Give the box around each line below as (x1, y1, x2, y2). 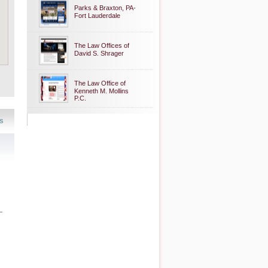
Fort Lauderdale (74, 12, 120, 19)
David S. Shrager (74, 50, 124, 57)
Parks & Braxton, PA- (74, 4, 136, 11)
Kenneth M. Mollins (74, 87, 129, 95)
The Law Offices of (74, 42, 129, 49)
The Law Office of (74, 80, 126, 87)
